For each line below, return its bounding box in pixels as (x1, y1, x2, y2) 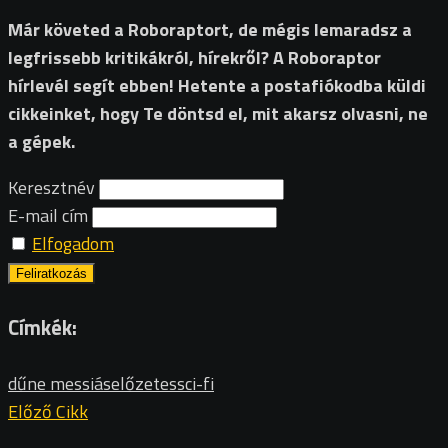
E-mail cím (8, 202, 88, 230)
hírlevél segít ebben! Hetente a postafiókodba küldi (8, 72, 426, 100)
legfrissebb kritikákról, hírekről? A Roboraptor (8, 44, 381, 72)
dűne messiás (8, 370, 111, 398)
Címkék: (8, 312, 77, 344)
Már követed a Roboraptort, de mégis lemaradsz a (8, 16, 412, 44)
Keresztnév (8, 174, 95, 202)
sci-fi (177, 370, 214, 398)
